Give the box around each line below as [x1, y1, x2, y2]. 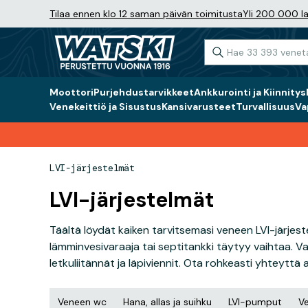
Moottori [49, 86, 93, 98]
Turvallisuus [236, 100, 295, 113]
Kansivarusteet [162, 100, 236, 113]
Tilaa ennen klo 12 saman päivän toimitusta [49, 8, 243, 20]
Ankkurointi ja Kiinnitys [194, 86, 306, 98]
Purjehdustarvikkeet [93, 86, 194, 98]
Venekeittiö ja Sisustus [49, 100, 162, 113]
